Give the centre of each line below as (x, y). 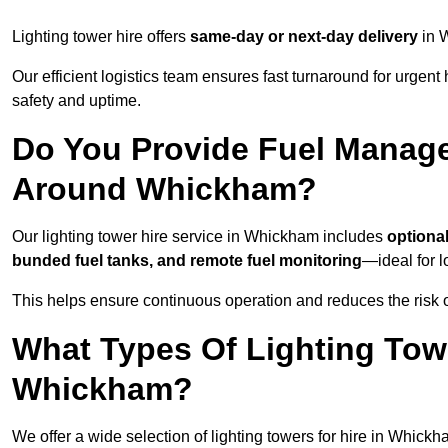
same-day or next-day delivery (304, 37)
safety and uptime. (76, 101)
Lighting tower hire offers (101, 37)
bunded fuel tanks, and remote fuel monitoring (187, 261)
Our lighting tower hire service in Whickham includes (199, 237)
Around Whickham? (164, 189)
